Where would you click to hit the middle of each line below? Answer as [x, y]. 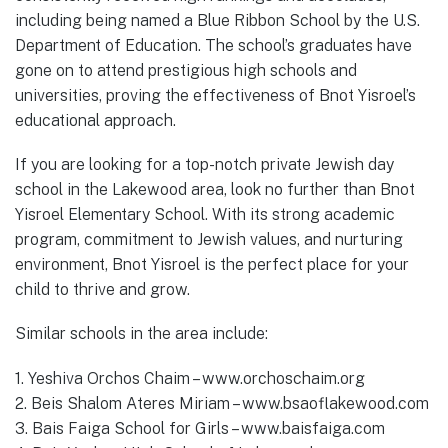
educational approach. [95, 121]
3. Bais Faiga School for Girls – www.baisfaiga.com [200, 428]
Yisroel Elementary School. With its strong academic [205, 215]
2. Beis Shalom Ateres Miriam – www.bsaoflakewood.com [222, 403]
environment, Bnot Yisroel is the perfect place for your [212, 265]
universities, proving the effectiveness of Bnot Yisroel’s [215, 96]
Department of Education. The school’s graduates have [213, 46]
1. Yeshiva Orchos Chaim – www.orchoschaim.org [190, 378]
